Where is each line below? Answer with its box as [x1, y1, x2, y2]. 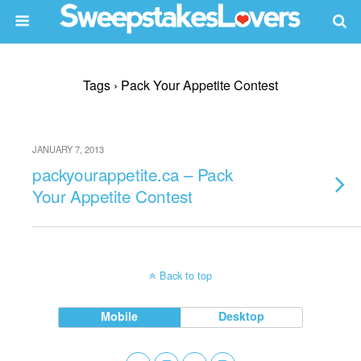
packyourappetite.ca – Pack [32, 162, 233, 186]
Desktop [218, 308, 265, 324]
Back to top [160, 268, 212, 283]
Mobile [101, 308, 139, 324]
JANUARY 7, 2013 [32, 143, 104, 156]
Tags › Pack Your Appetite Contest [83, 76, 278, 94]
